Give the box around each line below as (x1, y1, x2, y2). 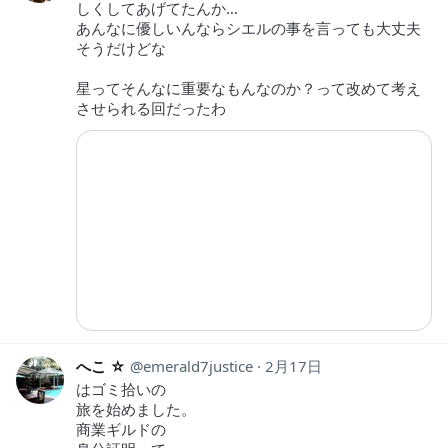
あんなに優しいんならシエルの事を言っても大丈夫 (76, 17, 421, 38)
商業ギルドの (76, 418, 166, 439)
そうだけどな (76, 37, 166, 58)
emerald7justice (143, 355, 253, 376)
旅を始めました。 (76, 398, 196, 419)
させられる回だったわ (76, 97, 226, 118)
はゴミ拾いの (76, 378, 166, 399)
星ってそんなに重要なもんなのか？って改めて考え (76, 77, 421, 98)
